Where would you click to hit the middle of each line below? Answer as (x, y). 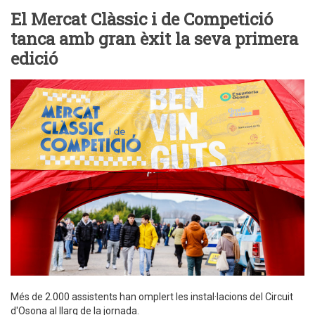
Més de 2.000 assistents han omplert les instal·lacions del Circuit (152, 297)
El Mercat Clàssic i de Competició (142, 19)
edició (34, 59)
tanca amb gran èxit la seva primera (154, 39)
